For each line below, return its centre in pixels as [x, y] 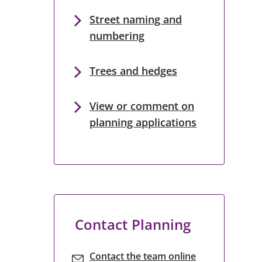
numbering [117, 36]
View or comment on [142, 106]
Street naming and [135, 19]
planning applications [143, 122]
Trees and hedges [133, 71]
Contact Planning [132, 224]
